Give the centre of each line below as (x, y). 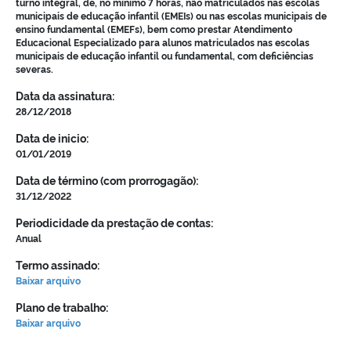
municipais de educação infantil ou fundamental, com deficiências (165, 56)
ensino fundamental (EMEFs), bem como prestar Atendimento (154, 29)
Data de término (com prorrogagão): (107, 181)
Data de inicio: (52, 138)
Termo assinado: (58, 265)
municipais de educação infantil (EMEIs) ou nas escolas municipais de (171, 16)
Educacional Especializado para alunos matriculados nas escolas (163, 42)
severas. (34, 69)
